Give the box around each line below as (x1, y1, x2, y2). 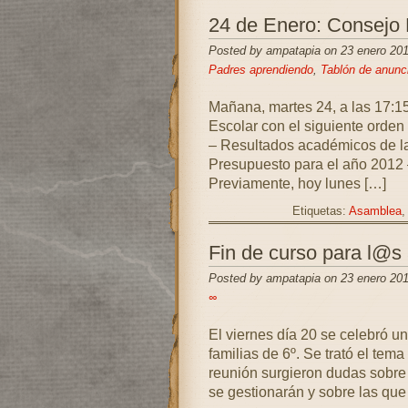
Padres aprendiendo (208, 63, 313, 76)
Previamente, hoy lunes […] (208, 176, 386, 191)
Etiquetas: (291, 205, 349, 218)
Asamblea (348, 205, 402, 218)
